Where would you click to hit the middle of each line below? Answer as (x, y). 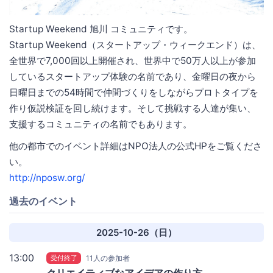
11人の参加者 (108, 258)
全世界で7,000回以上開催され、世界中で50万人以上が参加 (133, 60)
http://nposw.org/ (47, 177)
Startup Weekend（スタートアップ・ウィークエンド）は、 (135, 44)
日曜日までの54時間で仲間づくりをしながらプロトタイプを (134, 92)
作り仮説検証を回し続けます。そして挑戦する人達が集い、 (133, 108)
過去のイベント (43, 201)
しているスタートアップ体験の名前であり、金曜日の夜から (133, 76)
